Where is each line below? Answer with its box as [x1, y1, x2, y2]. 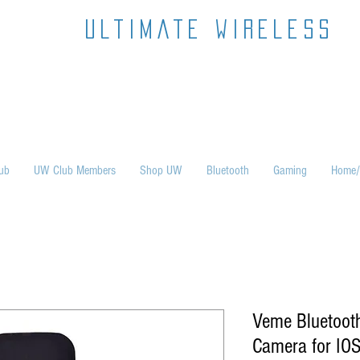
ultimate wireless [85, 19, 333, 39]
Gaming [273, 163, 307, 178]
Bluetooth [207, 163, 249, 178]
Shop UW [140, 163, 182, 178]
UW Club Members [34, 163, 116, 178]
